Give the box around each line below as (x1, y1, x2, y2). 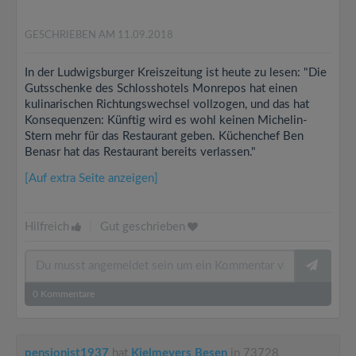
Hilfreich (25, 221, 69, 233)
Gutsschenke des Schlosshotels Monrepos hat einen (25, 83, 297, 95)
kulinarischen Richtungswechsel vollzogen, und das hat (25, 99, 309, 110)
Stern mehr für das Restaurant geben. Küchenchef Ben (25, 130, 304, 142)
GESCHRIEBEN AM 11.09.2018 (25, 30, 173, 41)
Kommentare (38, 289, 95, 299)
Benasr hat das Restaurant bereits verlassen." (25, 146, 256, 158)
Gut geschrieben (100, 221, 185, 233)
